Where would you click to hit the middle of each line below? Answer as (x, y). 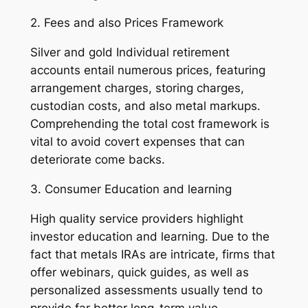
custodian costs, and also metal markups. (145, 106)
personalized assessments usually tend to (146, 290)
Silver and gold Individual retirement (130, 53)
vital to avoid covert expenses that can (137, 142)
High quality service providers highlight (136, 218)
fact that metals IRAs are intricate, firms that (152, 254)
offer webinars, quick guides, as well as (139, 272)
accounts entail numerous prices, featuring (147, 70)
